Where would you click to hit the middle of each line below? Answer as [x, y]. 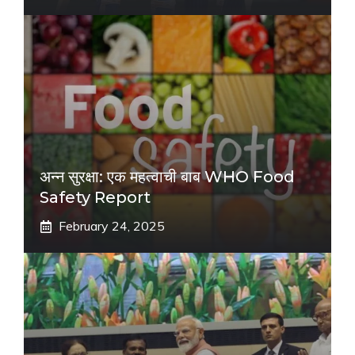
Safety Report [95, 198]
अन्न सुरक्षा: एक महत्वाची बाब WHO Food [167, 177]
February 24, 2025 [112, 226]
